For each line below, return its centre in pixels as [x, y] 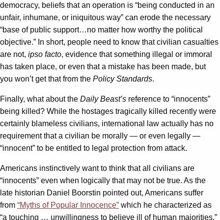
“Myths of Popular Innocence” [68, 205]
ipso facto [45, 55]
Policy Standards [123, 79]
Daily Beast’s [103, 99]
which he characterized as [165, 205]
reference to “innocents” [168, 99]
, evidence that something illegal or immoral [137, 55]
